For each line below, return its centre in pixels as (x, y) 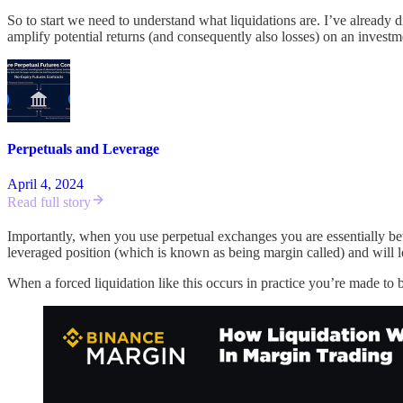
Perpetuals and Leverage (83, 148)
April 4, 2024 (45, 184)
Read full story (49, 202)
